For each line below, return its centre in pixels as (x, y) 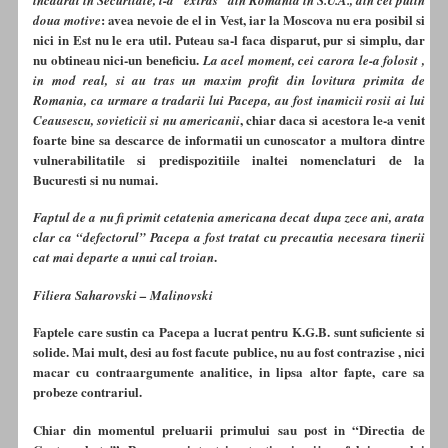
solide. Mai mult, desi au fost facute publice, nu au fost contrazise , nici (229, 352)
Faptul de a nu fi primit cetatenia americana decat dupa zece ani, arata (229, 217)
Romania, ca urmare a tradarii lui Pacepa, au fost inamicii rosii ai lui (229, 99)
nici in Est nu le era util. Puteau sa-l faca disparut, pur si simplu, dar (229, 39)
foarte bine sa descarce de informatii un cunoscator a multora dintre (229, 139)
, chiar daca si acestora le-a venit (332, 119)
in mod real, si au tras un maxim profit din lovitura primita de (229, 79)
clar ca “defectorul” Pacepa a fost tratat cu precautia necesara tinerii (229, 237)
